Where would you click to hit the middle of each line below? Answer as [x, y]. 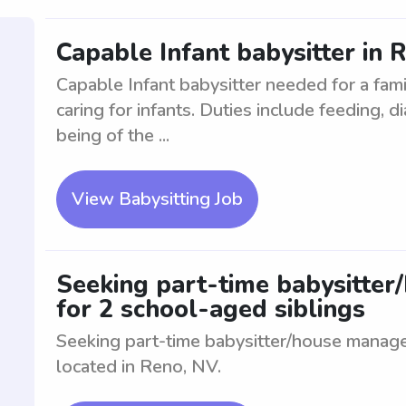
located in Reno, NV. [139, 367]
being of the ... [113, 135]
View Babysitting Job [157, 199]
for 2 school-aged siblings [211, 309]
